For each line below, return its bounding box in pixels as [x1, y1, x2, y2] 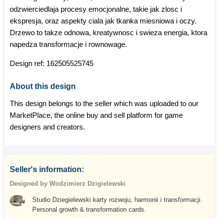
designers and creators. [10, 123, 85, 131]
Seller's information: [10, 165, 84, 174]
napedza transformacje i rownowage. [10, 40, 127, 48]
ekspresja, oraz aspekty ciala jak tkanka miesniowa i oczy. [10, 17, 197, 25]
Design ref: [10, 59, 46, 67]
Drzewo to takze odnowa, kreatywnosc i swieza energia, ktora [10, 28, 207, 37]
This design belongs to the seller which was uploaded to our [10, 99, 198, 108]
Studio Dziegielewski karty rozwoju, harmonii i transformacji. [32, 196, 202, 203]
